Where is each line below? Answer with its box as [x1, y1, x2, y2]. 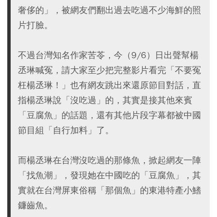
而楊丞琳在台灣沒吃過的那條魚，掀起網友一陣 [18, 155, 201, 166]
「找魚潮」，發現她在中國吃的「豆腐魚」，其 [18, 170, 201, 181]
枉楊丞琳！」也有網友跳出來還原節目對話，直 [18, 79, 201, 91]
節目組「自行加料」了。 [18, 124, 114, 136]
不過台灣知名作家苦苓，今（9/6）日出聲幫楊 [18, 49, 199, 61]
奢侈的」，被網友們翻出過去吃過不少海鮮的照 [18, 4, 201, 15]
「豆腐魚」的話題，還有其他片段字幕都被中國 [18, 109, 201, 121]
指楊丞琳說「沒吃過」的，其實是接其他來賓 [18, 94, 192, 106]
